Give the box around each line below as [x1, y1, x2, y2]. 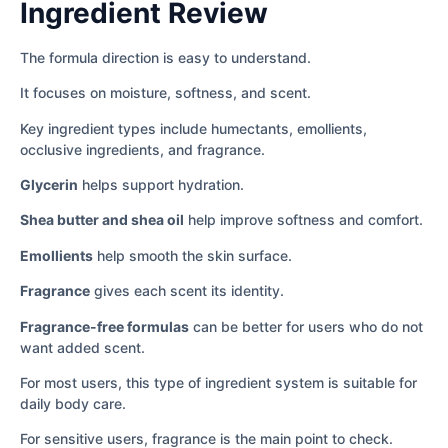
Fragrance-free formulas [20, 317, 189, 335]
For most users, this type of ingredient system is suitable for [20, 373, 417, 391]
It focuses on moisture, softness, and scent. [20, 84, 311, 102]
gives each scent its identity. [90, 282, 284, 300]
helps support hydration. [78, 176, 244, 194]
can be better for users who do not [189, 317, 423, 335]
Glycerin [20, 176, 78, 194]
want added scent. [20, 338, 145, 356]
